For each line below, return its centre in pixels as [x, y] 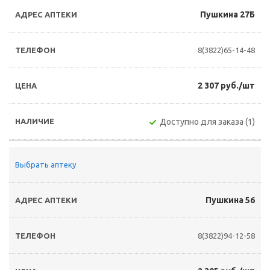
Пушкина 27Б [228, 14]
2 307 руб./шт [226, 86]
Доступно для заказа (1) [207, 122]
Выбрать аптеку [46, 165]
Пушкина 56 [230, 200]
